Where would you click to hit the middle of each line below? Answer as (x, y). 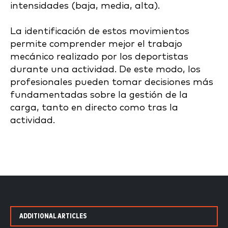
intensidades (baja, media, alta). (85, 6)
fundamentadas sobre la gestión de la (99, 95)
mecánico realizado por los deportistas (99, 57)
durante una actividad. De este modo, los (105, 70)
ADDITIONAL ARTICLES (53, 217)
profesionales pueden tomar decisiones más (112, 82)
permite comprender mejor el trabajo (96, 44)
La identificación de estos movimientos (100, 32)
